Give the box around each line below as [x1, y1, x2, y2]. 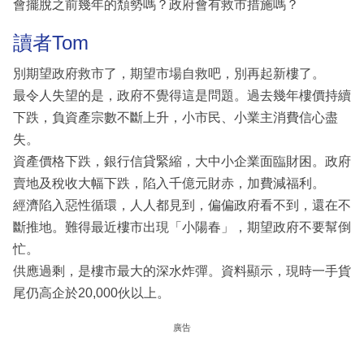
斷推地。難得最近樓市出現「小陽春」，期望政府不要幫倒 [13, 219, 351, 234]
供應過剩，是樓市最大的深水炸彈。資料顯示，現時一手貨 [13, 263, 351, 278]
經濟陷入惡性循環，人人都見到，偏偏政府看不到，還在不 [13, 197, 351, 212]
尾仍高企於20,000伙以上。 [13, 285, 170, 300]
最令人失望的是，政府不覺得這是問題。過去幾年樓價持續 [13, 88, 351, 102]
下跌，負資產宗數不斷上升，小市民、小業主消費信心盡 [13, 110, 338, 124]
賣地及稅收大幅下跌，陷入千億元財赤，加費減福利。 [13, 175, 325, 190]
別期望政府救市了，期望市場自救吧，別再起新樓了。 [13, 66, 325, 80]
